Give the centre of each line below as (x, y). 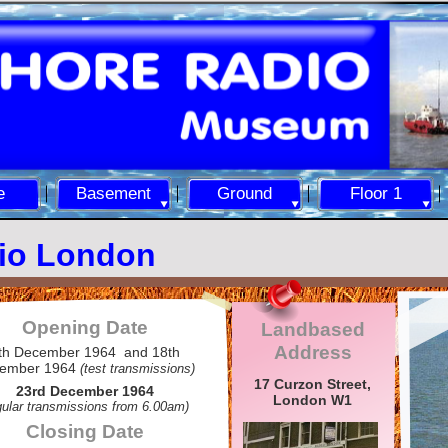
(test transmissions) (137, 369)
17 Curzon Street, (312, 384)
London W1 (312, 400)
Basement (113, 193)
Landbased (312, 329)
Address (312, 352)
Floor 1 (375, 193)
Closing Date (84, 431)
